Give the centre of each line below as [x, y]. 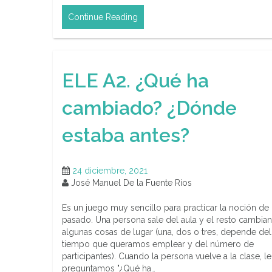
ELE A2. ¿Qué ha [135, 80]
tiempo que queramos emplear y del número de [158, 244]
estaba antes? [126, 135]
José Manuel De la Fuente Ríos [130, 183]
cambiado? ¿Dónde [149, 107]
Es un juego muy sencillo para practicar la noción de [165, 208]
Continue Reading [103, 17]
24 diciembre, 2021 [110, 171]
